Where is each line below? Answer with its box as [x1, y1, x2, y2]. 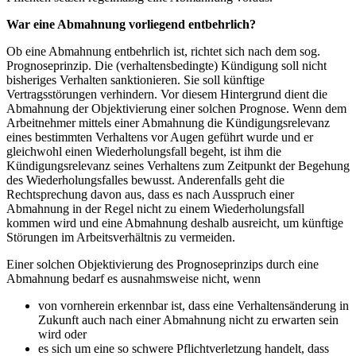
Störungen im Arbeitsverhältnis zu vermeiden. [6, 230, 238, 244]
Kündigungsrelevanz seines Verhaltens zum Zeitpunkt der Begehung [6, 158, 350, 172]
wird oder [38, 327, 87, 341]
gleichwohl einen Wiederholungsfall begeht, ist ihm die [6, 144, 281, 158]
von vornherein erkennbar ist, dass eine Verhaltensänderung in [38, 298, 349, 312]
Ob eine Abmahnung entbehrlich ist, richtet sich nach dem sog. [6, 44, 320, 58]
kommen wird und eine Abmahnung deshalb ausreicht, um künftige [6, 215, 343, 230]
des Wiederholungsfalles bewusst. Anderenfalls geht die [6, 172, 284, 187]
